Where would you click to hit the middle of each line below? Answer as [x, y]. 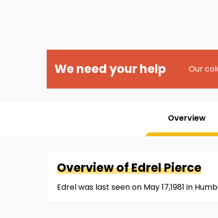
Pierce [183, 168]
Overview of [94, 168]
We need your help [110, 69]
